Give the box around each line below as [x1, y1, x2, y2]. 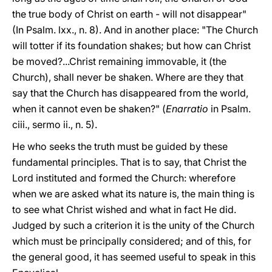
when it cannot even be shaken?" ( [12, 103, 166, 115]
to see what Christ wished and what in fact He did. [12, 203, 236, 216]
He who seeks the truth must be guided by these [12, 140, 228, 152]
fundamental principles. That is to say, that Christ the [12, 156, 246, 168]
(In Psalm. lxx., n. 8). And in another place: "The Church [12, 24, 258, 36]
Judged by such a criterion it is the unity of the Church [12, 219, 254, 231]
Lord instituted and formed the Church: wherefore [12, 172, 236, 184]
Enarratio [166, 103, 208, 115]
